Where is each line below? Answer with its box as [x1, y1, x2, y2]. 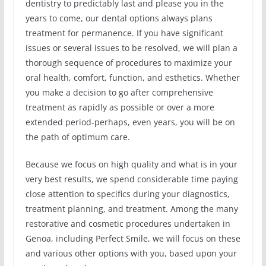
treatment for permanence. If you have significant [25, 27, 223, 39]
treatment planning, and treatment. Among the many [25, 203, 238, 215]
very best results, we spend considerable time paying [25, 173, 238, 185]
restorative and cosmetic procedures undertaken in [25, 218, 230, 230]
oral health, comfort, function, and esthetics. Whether [25, 72, 240, 84]
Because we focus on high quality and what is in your [25, 159, 237, 170]
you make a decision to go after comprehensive [25, 87, 213, 99]
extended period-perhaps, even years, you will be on [25, 116, 235, 128]
